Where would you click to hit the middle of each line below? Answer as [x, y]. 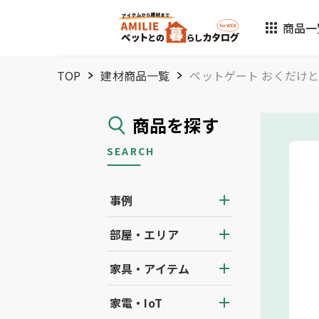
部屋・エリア [144, 234]
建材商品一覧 [135, 75]
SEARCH [131, 151]
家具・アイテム [150, 268]
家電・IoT [136, 303]
